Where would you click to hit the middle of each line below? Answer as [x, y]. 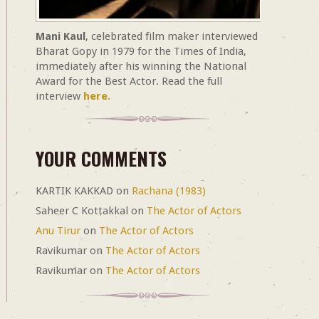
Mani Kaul [60, 37]
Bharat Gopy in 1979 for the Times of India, [141, 52]
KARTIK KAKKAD [74, 191]
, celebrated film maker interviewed [171, 37]
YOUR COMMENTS [101, 159]
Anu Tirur [58, 231]
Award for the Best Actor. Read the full [129, 82]
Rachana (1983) [168, 191]
